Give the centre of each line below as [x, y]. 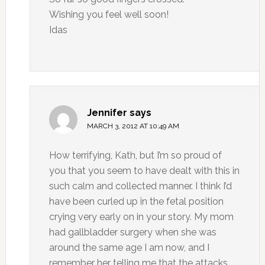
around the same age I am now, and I [129, 248]
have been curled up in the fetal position [136, 201]
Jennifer [107, 113]
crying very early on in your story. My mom [141, 217]
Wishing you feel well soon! [109, 14]
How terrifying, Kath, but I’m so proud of [135, 155]
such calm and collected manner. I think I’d [140, 186]
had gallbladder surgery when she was [132, 232]
